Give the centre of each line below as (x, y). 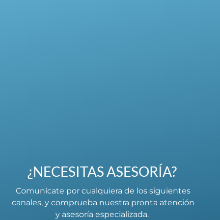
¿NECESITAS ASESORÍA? (102, 172)
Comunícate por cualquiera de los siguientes (103, 191)
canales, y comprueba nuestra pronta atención (103, 203)
